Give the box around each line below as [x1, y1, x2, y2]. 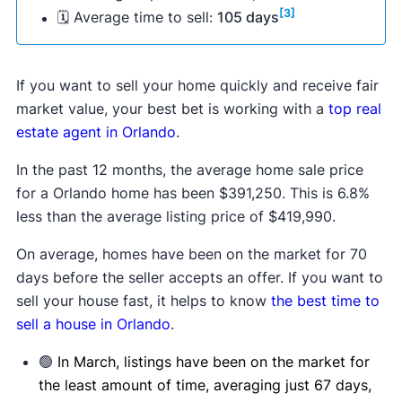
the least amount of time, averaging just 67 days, [38, 375, 371, 394]
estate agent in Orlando [15, 122, 176, 141]
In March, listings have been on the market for [57, 352, 370, 371]
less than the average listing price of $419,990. [15, 206, 336, 225]
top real [328, 99, 381, 118]
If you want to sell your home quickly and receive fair [15, 75, 379, 94]
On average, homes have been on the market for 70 [15, 244, 367, 263]
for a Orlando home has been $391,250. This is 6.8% [15, 183, 370, 202]
